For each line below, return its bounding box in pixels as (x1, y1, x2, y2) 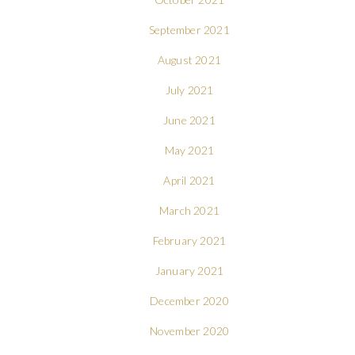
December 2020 (150, 293, 229, 307)
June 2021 (163, 113, 216, 127)
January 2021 (155, 263, 224, 277)
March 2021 (158, 203, 219, 217)
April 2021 (163, 173, 216, 187)
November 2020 (149, 323, 230, 338)
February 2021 (152, 233, 227, 247)
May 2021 (164, 143, 215, 157)
